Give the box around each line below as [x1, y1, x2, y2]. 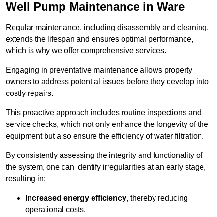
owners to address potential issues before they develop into [6, 77, 209, 86]
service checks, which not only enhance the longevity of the [6, 120, 208, 129]
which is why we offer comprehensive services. [6, 46, 166, 55]
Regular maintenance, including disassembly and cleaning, [6, 23, 209, 32]
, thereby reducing [126, 194, 188, 202]
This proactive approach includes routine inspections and [6, 108, 201, 117]
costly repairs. [6, 89, 53, 98]
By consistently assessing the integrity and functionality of [6, 151, 202, 160]
